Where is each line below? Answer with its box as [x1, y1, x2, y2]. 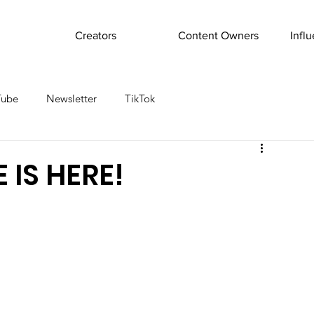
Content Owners [178, 29, 259, 41]
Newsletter [46, 91, 97, 105]
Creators [75, 29, 116, 41]
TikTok [125, 91, 155, 105]
